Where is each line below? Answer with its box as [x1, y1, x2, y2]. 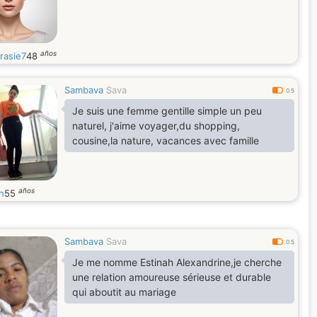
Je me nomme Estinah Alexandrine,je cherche [72, 256, 282, 268]
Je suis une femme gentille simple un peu [72, 105, 262, 117]
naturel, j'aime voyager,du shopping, [72, 120, 240, 132]
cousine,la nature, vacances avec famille [72, 134, 259, 146]
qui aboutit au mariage [72, 286, 176, 298]
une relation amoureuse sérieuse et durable [72, 271, 271, 283]
